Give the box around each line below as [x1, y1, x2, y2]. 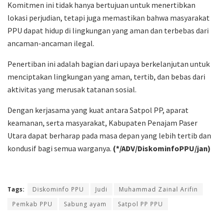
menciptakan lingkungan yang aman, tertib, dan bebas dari [7, 71, 205, 82]
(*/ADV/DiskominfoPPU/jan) [113, 143, 211, 153]
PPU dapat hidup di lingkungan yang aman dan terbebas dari [7, 25, 209, 35]
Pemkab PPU [12, 199, 53, 208]
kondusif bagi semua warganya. [7, 143, 113, 153]
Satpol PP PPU [118, 199, 163, 208]
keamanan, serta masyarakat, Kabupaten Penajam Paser [7, 117, 197, 128]
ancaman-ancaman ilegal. [7, 38, 94, 48]
